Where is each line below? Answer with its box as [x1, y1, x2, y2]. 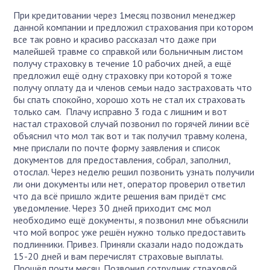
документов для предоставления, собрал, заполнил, [13, 153, 231, 166]
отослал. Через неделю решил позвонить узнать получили [13, 165, 255, 178]
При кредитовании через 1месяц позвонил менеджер [13, 8, 236, 21]
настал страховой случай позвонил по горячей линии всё [13, 117, 250, 130]
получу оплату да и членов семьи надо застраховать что [13, 81, 253, 93]
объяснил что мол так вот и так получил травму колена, [13, 129, 247, 142]
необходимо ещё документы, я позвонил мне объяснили [13, 213, 249, 226]
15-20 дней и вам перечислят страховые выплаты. [13, 250, 224, 262]
